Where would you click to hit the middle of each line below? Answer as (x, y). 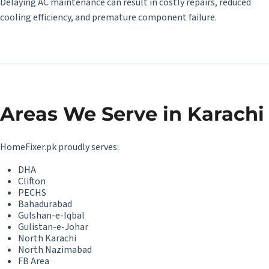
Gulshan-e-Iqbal (51, 216)
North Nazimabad (55, 250)
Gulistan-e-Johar (53, 227)
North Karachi (47, 238)
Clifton (32, 181)
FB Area (34, 261)
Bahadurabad (45, 204)
